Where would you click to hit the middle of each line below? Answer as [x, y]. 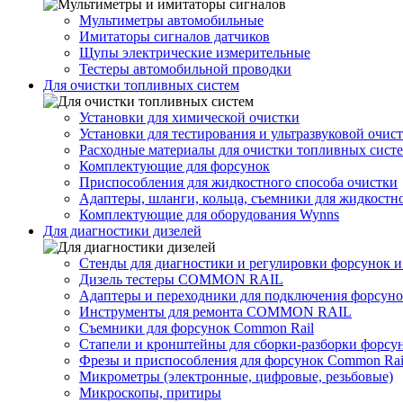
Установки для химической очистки [189, 118]
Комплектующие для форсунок [175, 166]
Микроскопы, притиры [150, 393]
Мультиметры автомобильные [171, 21]
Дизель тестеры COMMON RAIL [181, 280]
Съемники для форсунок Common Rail [197, 328]
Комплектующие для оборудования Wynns [209, 215]
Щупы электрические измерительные [195, 53]
